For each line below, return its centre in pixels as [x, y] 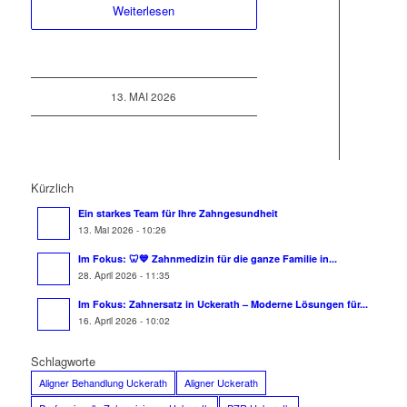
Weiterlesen [144, 11]
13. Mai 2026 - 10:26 [122, 230]
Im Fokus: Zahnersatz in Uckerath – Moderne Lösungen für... [223, 304]
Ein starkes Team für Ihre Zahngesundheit [178, 213]
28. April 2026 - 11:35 [124, 275]
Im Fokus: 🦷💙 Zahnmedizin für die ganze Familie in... [207, 259]
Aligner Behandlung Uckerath [103, 383]
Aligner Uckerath [221, 383]
